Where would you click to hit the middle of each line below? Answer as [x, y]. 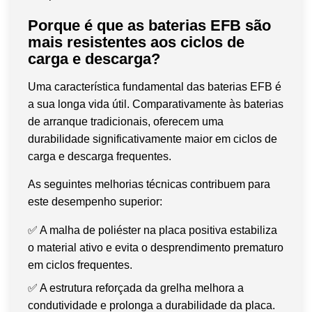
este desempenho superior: [95, 201]
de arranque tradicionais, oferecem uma [126, 121]
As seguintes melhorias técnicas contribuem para [149, 184]
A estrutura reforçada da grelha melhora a [142, 288]
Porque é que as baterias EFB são [149, 25]
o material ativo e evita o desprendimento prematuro [156, 247]
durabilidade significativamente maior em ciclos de [153, 139]
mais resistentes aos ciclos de [136, 42]
